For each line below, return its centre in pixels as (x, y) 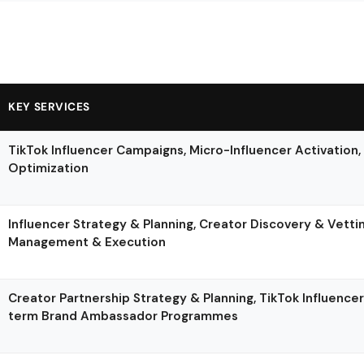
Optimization (49, 168)
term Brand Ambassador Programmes (123, 316)
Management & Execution (87, 242)
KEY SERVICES (49, 106)
